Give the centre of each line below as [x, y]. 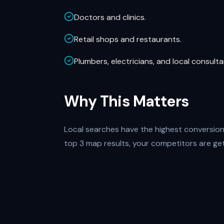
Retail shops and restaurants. [128, 39]
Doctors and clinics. [110, 17]
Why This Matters [126, 101]
